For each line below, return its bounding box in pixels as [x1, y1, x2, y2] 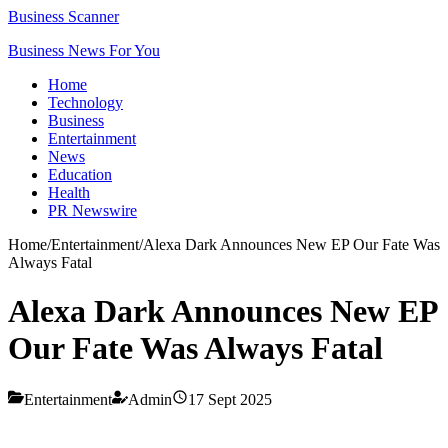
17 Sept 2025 [188, 390, 272, 408]
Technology [48, 94, 123, 111]
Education [48, 166, 112, 183]
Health [48, 184, 90, 201]
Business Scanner [8, 8, 119, 25]
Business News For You [8, 42, 160, 59]
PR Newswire [48, 202, 137, 219]
